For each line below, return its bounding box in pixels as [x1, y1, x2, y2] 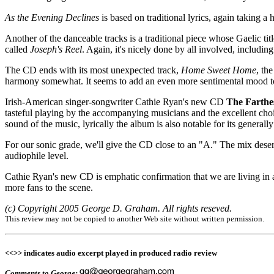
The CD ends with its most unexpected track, [5, 64, 181, 75]
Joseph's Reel [30, 43, 82, 54]
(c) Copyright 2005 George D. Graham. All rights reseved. [5, 202, 232, 213]
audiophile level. [5, 150, 68, 161]
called [5, 43, 30, 54]
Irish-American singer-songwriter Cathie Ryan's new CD [5, 96, 226, 107]
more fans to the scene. [5, 182, 93, 193]
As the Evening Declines [5, 12, 99, 23]
